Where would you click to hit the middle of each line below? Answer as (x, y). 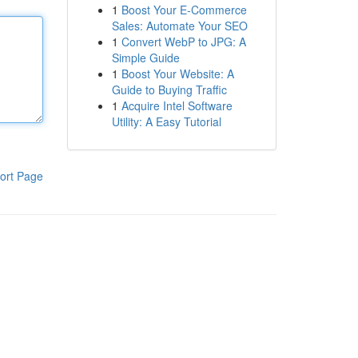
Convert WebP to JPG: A (183, 42)
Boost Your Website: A (177, 74)
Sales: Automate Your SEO (179, 26)
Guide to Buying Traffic (169, 89)
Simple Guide (145, 58)
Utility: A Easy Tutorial (166, 121)
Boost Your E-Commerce (184, 10)
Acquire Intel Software (177, 105)
